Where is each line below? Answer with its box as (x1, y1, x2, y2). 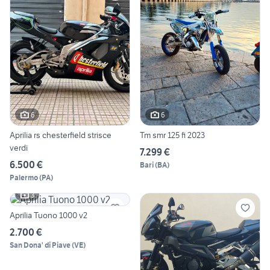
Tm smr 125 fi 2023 (140, 130, 205, 141)
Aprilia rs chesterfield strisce (10, 130, 111, 141)
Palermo (10, 173, 38, 183)
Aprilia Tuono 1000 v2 (10, 210, 87, 221)
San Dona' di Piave (10, 240, 71, 250)
